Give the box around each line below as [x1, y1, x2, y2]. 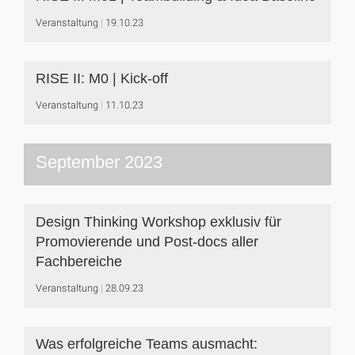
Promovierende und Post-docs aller [36, 234, 258, 250]
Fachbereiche [36, 254, 122, 269]
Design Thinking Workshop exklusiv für [36, 214, 281, 230]
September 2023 [36, 152, 162, 172]
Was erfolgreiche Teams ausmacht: [36, 336, 258, 352]
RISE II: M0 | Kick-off [36, 71, 168, 86]
